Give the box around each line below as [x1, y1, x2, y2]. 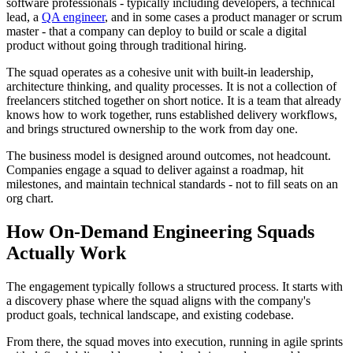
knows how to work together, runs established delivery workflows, [6, 107, 337, 121]
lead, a [6, 9, 42, 24]
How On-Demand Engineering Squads [6, 221, 314, 242]
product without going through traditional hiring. [6, 38, 247, 52]
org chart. [6, 191, 54, 205]
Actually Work [6, 242, 126, 263]
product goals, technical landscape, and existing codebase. [6, 307, 297, 321]
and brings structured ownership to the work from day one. [6, 121, 298, 136]
